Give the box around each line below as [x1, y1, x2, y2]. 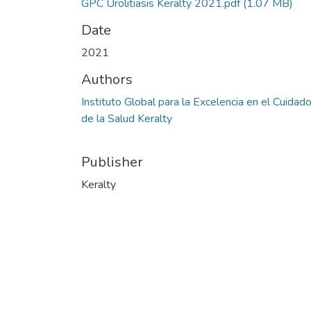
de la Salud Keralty [81, 111, 172, 127]
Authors [81, 70, 133, 90]
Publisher [81, 153, 143, 172]
